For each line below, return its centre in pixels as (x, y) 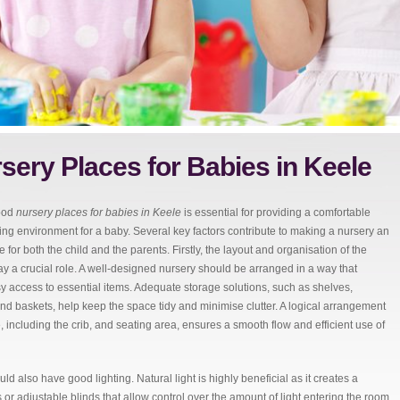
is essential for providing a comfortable (276, 212)
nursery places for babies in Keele (99, 212)
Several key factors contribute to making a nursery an (261, 231)
